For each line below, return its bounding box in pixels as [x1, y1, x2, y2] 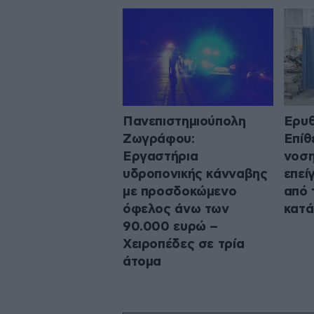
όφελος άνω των [123, 202, 229, 216]
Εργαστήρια [123, 149, 198, 163]
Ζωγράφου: [123, 132, 195, 146]
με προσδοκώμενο [123, 184, 237, 198]
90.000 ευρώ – [123, 219, 219, 233]
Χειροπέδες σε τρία [123, 237, 245, 251]
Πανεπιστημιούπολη [123, 114, 246, 128]
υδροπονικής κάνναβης [123, 167, 268, 181]
